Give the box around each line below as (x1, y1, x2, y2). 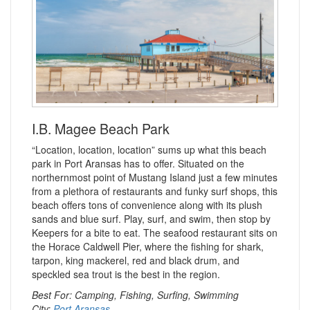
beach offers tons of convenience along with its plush (32, 198, 262, 212)
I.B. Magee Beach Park (32, 118, 170, 138)
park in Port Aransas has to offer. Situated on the (32, 156, 244, 170)
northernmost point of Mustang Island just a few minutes (32, 170, 277, 184)
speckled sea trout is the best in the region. (32, 267, 223, 281)
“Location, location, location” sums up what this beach (32, 143, 266, 156)
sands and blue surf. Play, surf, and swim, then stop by (32, 212, 271, 226)
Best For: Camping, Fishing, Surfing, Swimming (32, 288, 239, 302)
